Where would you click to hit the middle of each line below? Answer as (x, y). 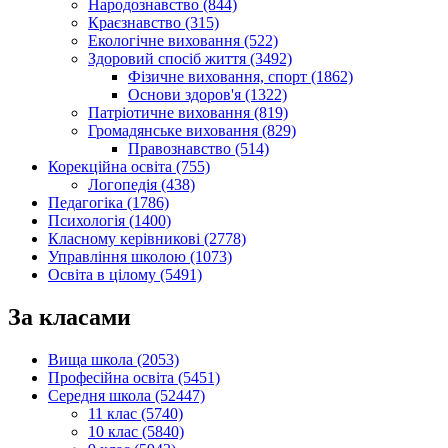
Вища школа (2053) (113, 360)
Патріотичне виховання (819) (188, 113)
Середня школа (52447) (126, 396)
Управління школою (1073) (140, 257)
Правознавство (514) (198, 149)
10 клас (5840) (136, 432)
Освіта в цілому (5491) (125, 275)
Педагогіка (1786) (108, 203)
